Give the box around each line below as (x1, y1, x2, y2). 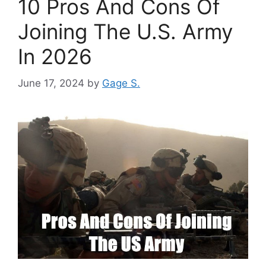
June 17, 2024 (18, 77, 84, 89)
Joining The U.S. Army (18, 19, 233, 44)
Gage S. (102, 77, 140, 89)
